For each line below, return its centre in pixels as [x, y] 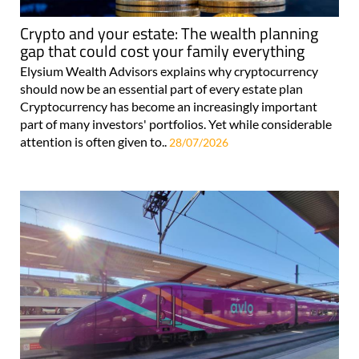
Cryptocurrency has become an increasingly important [169, 106]
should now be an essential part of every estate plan [161, 88]
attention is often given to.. [95, 141]
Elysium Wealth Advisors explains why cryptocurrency [169, 71]
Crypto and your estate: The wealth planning [169, 33]
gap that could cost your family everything [162, 50]
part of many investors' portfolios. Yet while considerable [176, 123]
